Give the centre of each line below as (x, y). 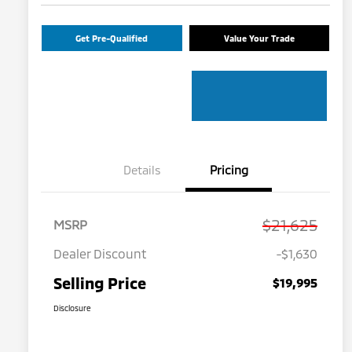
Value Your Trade (259, 38)
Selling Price (100, 283)
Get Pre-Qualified (112, 38)
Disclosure (72, 308)
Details (142, 170)
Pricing (229, 170)
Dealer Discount (100, 254)
